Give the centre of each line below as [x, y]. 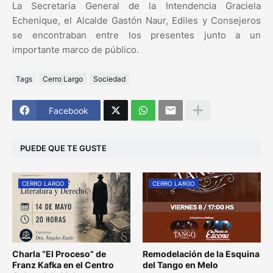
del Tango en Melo [180, 265]
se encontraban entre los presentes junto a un [136, 35]
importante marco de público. [76, 50]
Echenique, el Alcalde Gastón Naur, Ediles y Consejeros [136, 21]
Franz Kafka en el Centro [63, 265]
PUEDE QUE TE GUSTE [63, 148]
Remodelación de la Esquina [201, 254]
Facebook [69, 110]
